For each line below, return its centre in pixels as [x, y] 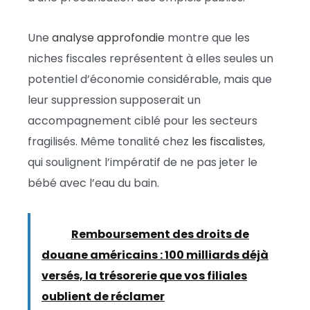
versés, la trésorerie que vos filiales [144, 275]
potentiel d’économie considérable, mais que [150, 79]
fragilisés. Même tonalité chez [110, 141]
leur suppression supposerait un [114, 100]
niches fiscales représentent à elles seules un [151, 58]
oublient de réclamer [103, 296]
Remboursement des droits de [160, 234]
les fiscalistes [227, 141]
